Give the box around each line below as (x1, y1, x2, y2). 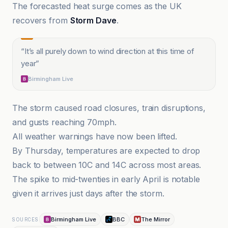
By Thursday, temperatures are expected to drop (12, 146, 201, 156)
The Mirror (140, 216, 170, 223)
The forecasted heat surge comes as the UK (12, 1, 182, 11)
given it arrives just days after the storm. (12, 188, 164, 198)
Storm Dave (70, 15, 117, 25)
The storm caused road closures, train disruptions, (12, 103, 206, 113)
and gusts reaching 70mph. (12, 117, 117, 127)
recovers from (12, 15, 70, 25)
